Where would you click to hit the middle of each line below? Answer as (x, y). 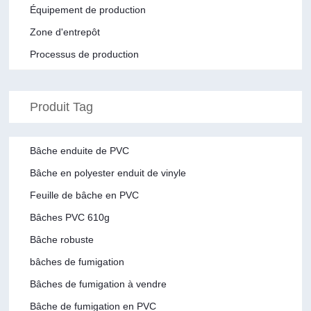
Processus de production (85, 54)
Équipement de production (88, 9)
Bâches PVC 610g (70, 217)
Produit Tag (62, 107)
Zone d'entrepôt (65, 32)
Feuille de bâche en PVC (85, 195)
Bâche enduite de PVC (80, 150)
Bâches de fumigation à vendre (99, 284)
